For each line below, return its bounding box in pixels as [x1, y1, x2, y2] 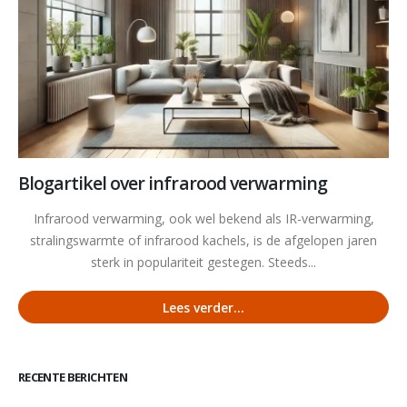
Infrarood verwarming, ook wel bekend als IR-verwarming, [33, 210, 374, 228]
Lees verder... [163, 298, 244, 316]
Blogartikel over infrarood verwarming [18, 171, 327, 196]
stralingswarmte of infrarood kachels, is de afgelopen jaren [30, 232, 377, 250]
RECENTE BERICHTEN [18, 369, 127, 386]
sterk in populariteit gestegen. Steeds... [91, 253, 316, 272]
